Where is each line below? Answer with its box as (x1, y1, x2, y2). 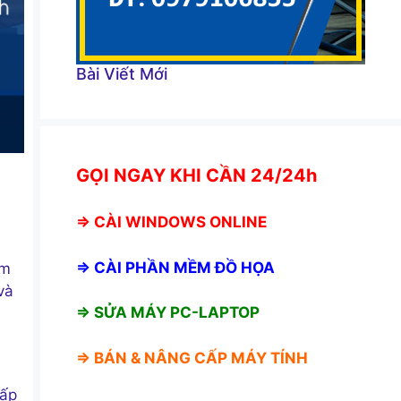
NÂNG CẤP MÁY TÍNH (143, 348, 308, 367)
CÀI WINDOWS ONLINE (93, 213, 267, 232)
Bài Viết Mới (75, 64, 167, 83)
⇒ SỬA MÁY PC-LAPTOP (75, 303, 260, 322)
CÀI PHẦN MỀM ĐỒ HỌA (93, 258, 275, 277)
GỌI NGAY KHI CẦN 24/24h (75, 164, 317, 186)
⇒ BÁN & (75, 348, 144, 367)
